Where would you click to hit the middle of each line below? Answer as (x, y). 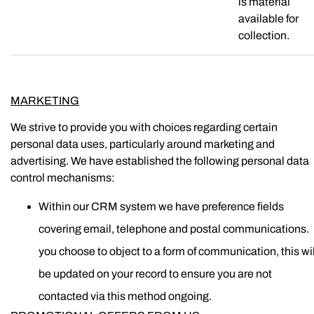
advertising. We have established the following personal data (160, 161)
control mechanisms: (63, 177)
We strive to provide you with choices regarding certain (144, 127)
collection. (264, 35)
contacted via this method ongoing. (125, 296)
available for (268, 18)
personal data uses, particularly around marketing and (143, 144)
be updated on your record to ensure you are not (155, 274)
